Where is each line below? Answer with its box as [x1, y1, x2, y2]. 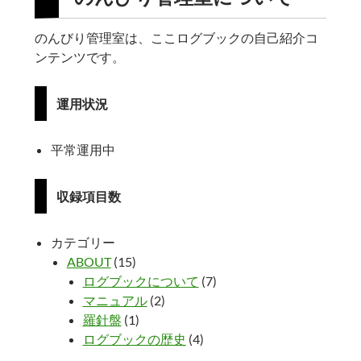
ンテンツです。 [34, 48, 125, 64]
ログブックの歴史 [82, 331, 186, 347]
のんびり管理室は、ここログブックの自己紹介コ [34, 29, 318, 45]
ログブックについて [82, 273, 199, 289]
